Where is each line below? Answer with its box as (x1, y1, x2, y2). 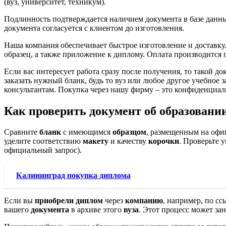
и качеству (108, 137, 148, 146)
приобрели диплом (35, 196, 103, 205)
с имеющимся (61, 128, 112, 137)
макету (83, 137, 108, 146)
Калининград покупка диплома (16, 171, 131, 180)
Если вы (4, 196, 35, 205)
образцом (112, 128, 146, 137)
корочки (148, 137, 179, 146)
